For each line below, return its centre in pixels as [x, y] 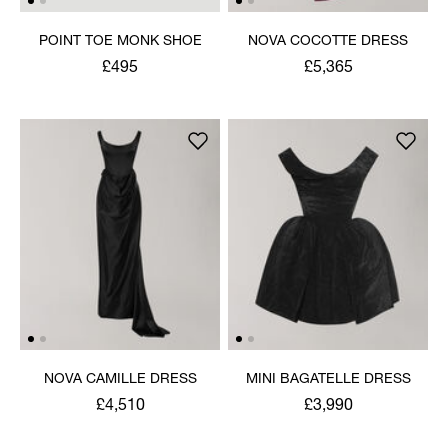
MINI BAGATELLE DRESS [328, 379]
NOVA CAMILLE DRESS [120, 379]
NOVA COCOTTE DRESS [328, 41]
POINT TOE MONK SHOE [120, 41]
